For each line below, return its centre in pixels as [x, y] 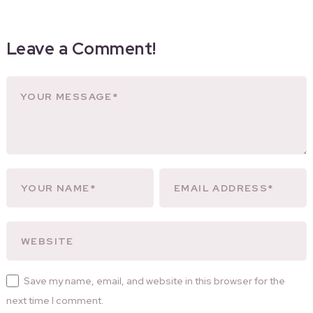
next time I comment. [54, 301]
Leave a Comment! [81, 49]
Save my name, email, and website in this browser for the [154, 281]
